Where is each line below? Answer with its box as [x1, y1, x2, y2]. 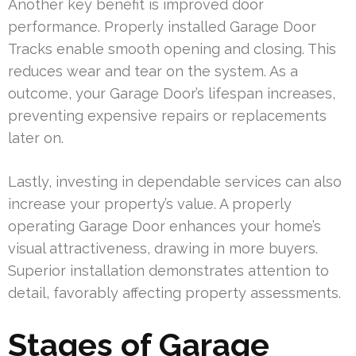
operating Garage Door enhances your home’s [8, 218, 321, 235]
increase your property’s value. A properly [8, 195, 292, 213]
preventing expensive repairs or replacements [8, 107, 327, 125]
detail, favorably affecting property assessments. [8, 284, 341, 302]
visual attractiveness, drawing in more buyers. [8, 240, 318, 257]
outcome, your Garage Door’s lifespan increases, [8, 85, 335, 103]
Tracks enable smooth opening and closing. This [8, 41, 336, 58]
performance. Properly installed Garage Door [8, 18, 316, 36]
